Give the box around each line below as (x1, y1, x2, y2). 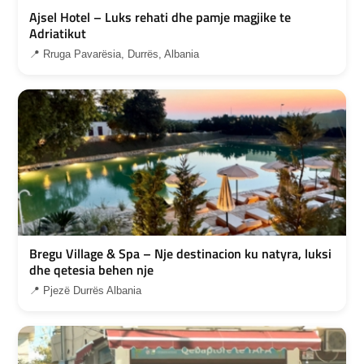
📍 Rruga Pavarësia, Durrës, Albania (29, 48, 199, 61)
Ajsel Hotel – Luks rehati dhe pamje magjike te (29, 7, 291, 28)
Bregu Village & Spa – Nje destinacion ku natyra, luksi (29, 244, 331, 264)
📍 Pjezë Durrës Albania (29, 284, 141, 297)
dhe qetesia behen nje (29, 260, 154, 280)
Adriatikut (29, 24, 86, 44)
